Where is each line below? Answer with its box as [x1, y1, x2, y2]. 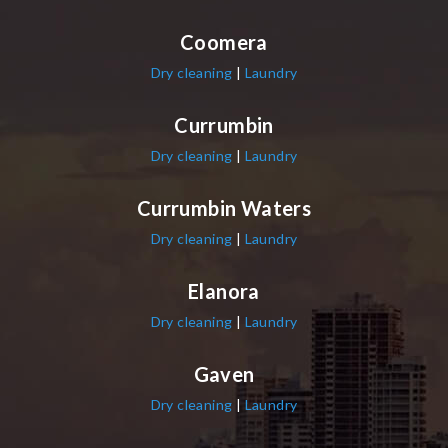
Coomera [180, 29, 268, 54]
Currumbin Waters [136, 195, 312, 220]
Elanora [188, 278, 260, 303]
